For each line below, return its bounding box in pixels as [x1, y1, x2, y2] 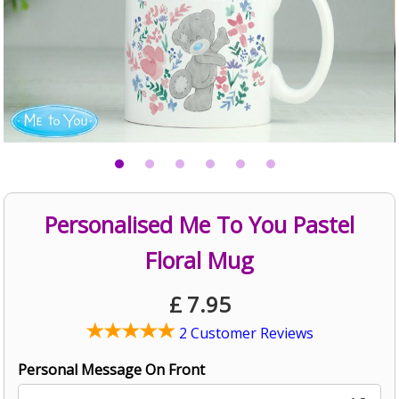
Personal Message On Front [18, 360, 206, 380]
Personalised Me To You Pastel [45, 209, 354, 240]
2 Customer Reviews [175, 323, 313, 344]
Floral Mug [145, 245, 254, 276]
